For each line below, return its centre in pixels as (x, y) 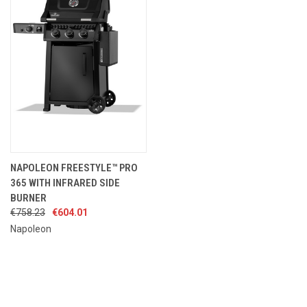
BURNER (28, 198)
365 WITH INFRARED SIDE (65, 183)
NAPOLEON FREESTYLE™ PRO (74, 168)
